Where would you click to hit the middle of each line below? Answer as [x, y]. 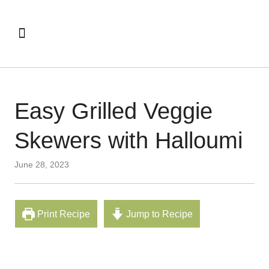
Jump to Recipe [159, 214]
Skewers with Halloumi [128, 141]
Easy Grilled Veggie [113, 111]
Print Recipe [63, 214]
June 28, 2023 [42, 165]
